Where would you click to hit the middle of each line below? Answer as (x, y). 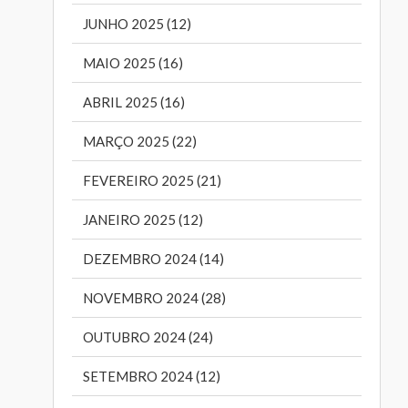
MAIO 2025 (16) (133, 63)
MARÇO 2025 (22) (140, 142)
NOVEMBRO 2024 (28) (155, 298)
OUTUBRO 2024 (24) (148, 337)
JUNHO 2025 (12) (138, 24)
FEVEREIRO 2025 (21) (153, 181)
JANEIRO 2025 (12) (143, 220)
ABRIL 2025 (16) (134, 102)
